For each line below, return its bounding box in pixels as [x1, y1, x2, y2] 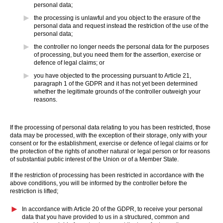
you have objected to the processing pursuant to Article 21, [34, 72, 191, 79]
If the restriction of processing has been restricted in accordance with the [10, 172, 204, 179]
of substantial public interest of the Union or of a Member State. [10, 156, 179, 163]
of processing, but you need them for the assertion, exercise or [34, 51, 201, 58]
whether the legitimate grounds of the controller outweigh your [34, 88, 201, 95]
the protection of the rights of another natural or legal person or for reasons [10, 148, 210, 155]
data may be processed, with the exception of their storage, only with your [10, 132, 207, 139]
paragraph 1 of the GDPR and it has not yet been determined [34, 80, 198, 87]
